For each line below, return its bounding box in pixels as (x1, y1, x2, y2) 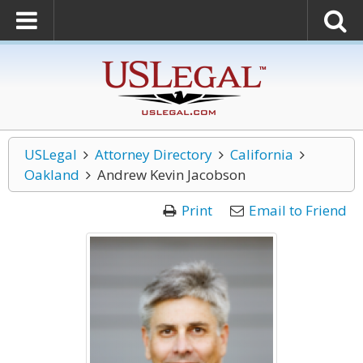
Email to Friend (249, 201, 347, 220)
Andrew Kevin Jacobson (96, 165, 246, 184)
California (229, 145, 293, 164)
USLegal (24, 145, 77, 164)
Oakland (24, 165, 79, 184)
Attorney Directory (94, 145, 212, 164)
